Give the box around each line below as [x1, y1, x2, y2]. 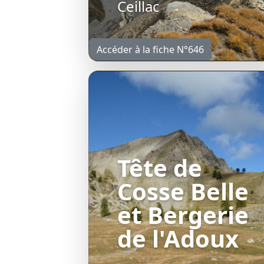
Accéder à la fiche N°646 [97, 43, 204, 57]
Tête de [117, 151, 202, 184]
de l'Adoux [117, 222, 239, 255]
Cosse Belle [117, 175, 249, 208]
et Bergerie [117, 199, 249, 232]
